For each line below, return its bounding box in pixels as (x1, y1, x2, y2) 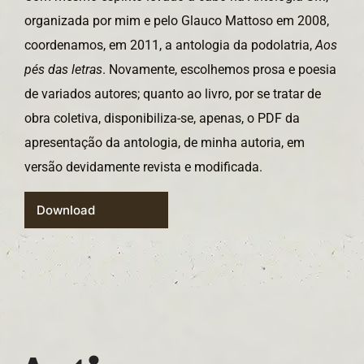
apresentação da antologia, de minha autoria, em (24, 135, 305, 151)
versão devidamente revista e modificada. (24, 159, 262, 175)
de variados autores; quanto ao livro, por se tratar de (24, 86, 321, 102)
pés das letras (24, 62, 102, 78)
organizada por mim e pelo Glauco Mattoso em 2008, (24, 13, 329, 29)
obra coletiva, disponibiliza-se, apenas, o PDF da (24, 110, 300, 127)
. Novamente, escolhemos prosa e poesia (102, 62, 336, 78)
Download (37, 201, 95, 218)
